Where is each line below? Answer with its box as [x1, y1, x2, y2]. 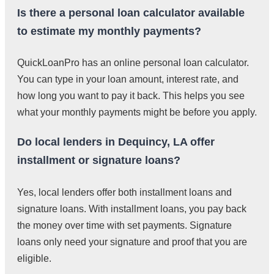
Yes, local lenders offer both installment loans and [17, 187, 232, 198]
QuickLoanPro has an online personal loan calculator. [17, 57, 249, 68]
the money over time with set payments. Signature [17, 220, 232, 231]
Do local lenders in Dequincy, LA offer [17, 136, 215, 149]
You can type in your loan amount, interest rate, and [17, 74, 239, 85]
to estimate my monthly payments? [17, 24, 201, 37]
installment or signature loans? [17, 154, 180, 167]
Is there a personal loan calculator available [17, 6, 245, 19]
